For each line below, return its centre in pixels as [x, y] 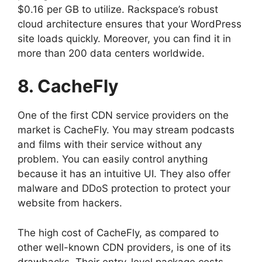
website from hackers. [70, 203]
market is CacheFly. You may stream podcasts [126, 130]
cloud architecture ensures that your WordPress [130, 24]
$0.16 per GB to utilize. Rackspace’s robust [118, 9]
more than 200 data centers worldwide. [111, 53]
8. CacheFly [68, 86]
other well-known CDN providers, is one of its [124, 247]
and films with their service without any [110, 145]
